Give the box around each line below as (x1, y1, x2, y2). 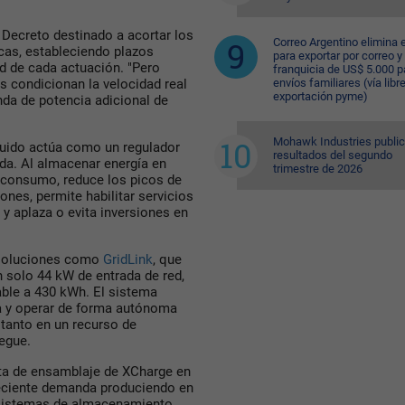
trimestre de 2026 (272, 162, 363, 175)
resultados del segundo (272, 148, 392, 162)
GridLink (103, 250, 153, 268)
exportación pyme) (272, 89, 368, 103)
